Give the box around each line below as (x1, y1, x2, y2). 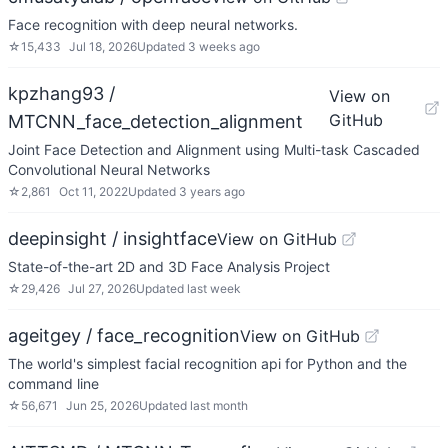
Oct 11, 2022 (59, 184, 128, 199)
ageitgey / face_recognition (8, 325, 240, 346)
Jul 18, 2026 (69, 39, 137, 54)
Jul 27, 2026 (68, 281, 136, 296)
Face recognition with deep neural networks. (8, 16, 298, 33)
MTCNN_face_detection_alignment (8, 111, 303, 132)
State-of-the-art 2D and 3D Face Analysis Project (8, 258, 330, 275)
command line (8, 375, 99, 392)
